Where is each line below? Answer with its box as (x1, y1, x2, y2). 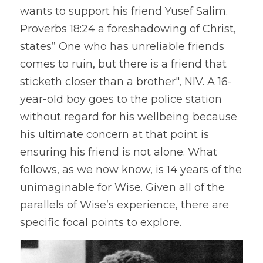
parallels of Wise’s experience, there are (20, 198, 229, 211)
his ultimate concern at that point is (20, 128, 209, 141)
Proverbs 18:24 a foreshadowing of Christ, (20, 22, 236, 35)
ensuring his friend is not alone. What (20, 146, 217, 159)
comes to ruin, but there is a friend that (20, 58, 227, 70)
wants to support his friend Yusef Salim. (20, 5, 228, 18)
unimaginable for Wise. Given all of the (20, 181, 225, 194)
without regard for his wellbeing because (20, 110, 237, 123)
